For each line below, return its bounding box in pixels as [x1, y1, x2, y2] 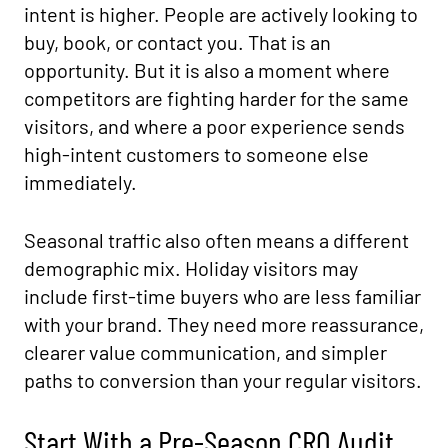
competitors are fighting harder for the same [24, 86, 409, 110]
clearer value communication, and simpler [24, 340, 387, 364]
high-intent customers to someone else [24, 142, 369, 166]
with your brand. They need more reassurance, [24, 312, 424, 336]
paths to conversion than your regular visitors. [24, 368, 422, 392]
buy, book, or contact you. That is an [24, 30, 331, 54]
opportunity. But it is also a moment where [24, 58, 390, 82]
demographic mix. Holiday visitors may [24, 256, 358, 280]
